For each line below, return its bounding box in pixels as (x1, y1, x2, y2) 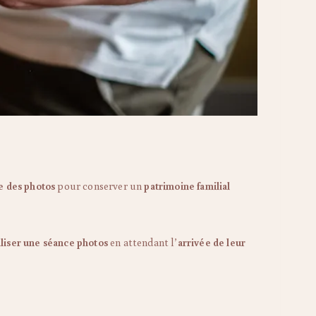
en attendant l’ (107, 235, 178, 249)
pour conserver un (55, 178, 145, 193)
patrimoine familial (144, 178, 231, 193)
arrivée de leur (177, 235, 246, 249)
